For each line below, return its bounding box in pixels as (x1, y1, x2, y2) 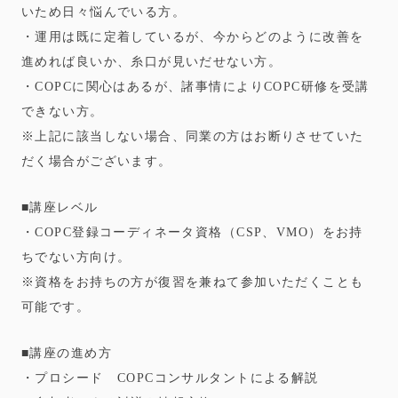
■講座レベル (21, 200, 99, 214)
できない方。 (21, 104, 104, 118)
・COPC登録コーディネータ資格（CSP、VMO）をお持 (21, 225, 363, 239)
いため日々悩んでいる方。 (21, 4, 187, 19)
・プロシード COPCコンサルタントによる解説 (21, 370, 319, 385)
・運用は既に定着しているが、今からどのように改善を (21, 29, 364, 44)
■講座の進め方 (21, 346, 112, 360)
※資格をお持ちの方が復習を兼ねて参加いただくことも (21, 275, 364, 289)
